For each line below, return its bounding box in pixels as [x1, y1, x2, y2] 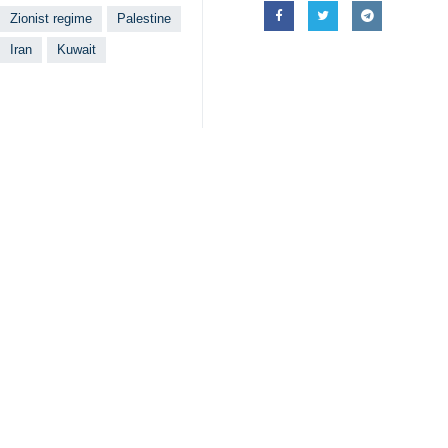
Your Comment [31, 281, 145, 298]
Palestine [117, 11, 171, 26]
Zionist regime [10, 11, 92, 26]
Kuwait [57, 42, 96, 57]
